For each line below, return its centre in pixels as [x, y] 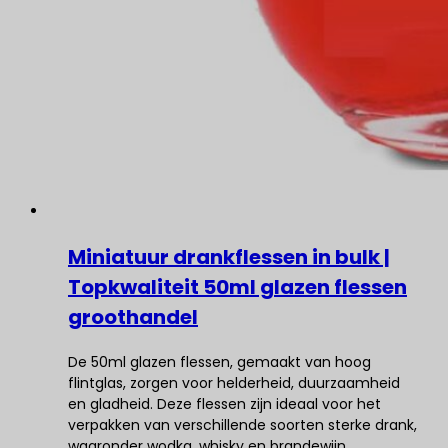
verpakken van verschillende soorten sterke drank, [242, 425]
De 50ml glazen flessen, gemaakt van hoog [219, 362]
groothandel [133, 317]
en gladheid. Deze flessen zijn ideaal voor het [224, 404]
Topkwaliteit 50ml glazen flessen [237, 287]
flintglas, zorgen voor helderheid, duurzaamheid [234, 383]
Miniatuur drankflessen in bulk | [229, 257]
